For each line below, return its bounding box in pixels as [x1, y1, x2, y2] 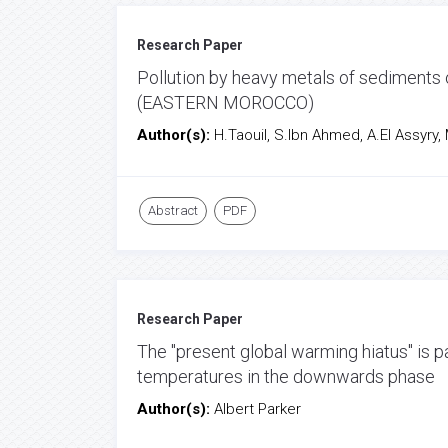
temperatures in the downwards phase [137, 366, 435, 387]
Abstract [148, 203, 198, 218]
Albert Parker [214, 400, 301, 418]
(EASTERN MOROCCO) [137, 92, 314, 113]
